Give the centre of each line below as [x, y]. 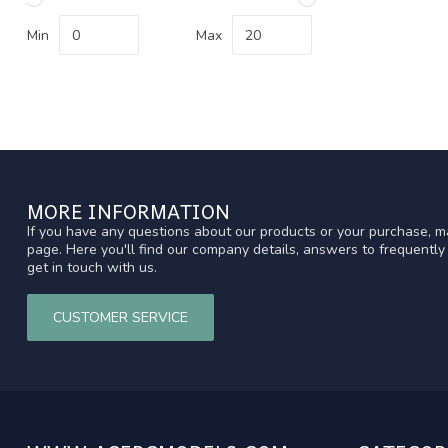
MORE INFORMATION [128, 211]
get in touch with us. [92, 267]
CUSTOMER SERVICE [120, 317]
